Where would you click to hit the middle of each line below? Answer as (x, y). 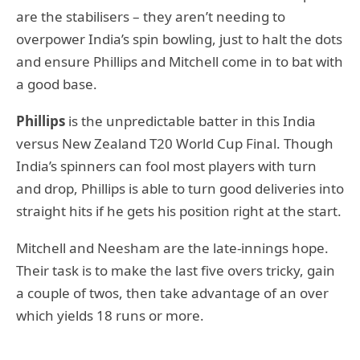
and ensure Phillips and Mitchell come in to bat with (180, 61)
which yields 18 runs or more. (110, 315)
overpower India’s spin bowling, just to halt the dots (179, 39)
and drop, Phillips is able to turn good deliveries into (180, 188)
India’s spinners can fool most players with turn (166, 166)
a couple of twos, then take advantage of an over (172, 292)
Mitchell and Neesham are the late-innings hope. (172, 247)
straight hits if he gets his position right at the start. (179, 211)
